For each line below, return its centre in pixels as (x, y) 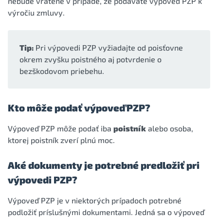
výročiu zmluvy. (36, 12)
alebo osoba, (170, 128)
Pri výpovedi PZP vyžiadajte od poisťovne (108, 47)
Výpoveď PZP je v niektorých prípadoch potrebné (95, 200)
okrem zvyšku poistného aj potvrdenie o (91, 59)
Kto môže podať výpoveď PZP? (79, 108)
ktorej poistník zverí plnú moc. (61, 140)
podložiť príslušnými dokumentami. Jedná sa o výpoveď (106, 212)
